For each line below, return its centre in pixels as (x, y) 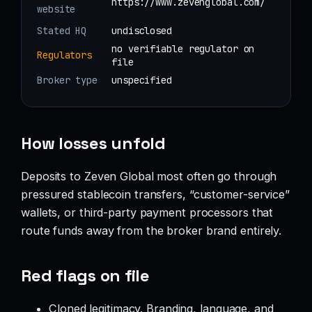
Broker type (67, 80)
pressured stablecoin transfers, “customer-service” (155, 194)
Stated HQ (62, 30)
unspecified (142, 80)
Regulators (64, 55)
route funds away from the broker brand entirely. (151, 231)
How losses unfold (93, 143)
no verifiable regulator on (183, 48)
